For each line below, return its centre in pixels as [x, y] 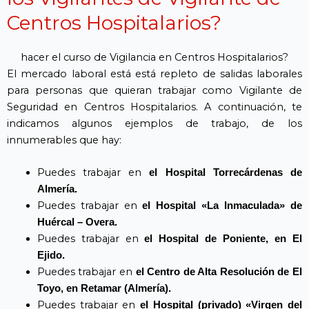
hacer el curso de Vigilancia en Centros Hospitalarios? [154, 57]
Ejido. [51, 255]
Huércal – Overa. [77, 222]
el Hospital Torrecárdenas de [226, 172]
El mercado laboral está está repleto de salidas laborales [154, 73]
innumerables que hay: [64, 140]
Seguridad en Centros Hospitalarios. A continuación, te [154, 107]
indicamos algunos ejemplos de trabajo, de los [154, 123]
